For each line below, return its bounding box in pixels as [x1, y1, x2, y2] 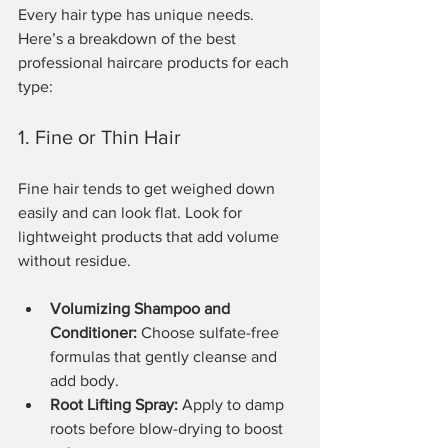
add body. [50, 371, 119, 389]
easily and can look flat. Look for [18, 203, 246, 221]
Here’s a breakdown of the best [18, 29, 240, 47]
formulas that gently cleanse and [50, 347, 281, 365]
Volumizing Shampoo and [50, 299, 234, 317]
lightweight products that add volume [18, 227, 283, 245]
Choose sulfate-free [137, 323, 283, 341]
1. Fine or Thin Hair [18, 125, 181, 148]
